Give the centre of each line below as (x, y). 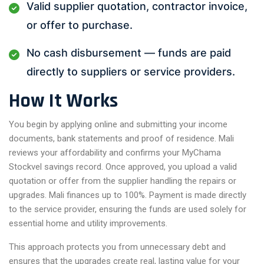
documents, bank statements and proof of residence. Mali (121, 138)
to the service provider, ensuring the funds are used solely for (128, 209)
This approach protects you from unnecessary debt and (117, 247)
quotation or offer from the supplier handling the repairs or (123, 181)
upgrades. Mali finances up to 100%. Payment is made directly (128, 195)
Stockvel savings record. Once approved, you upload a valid (123, 166)
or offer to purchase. (80, 25)
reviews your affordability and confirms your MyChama (115, 152)
